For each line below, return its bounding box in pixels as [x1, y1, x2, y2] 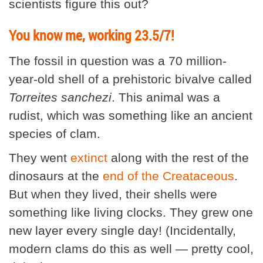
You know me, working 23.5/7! [9, 25, 174, 45]
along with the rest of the [107, 150, 249, 164]
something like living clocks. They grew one [9, 205, 253, 219]
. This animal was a [112, 90, 220, 104]
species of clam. [9, 126, 100, 140]
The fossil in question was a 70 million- [9, 53, 227, 68]
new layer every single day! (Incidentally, [9, 223, 236, 237]
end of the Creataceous [103, 168, 234, 183]
